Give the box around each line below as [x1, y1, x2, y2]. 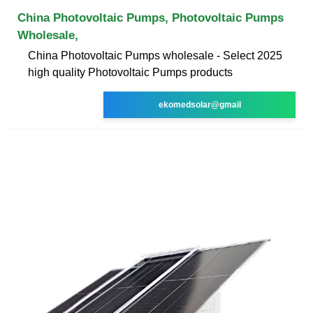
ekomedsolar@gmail [158, 99, 241, 110]
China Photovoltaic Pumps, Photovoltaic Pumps [17, 10, 284, 24]
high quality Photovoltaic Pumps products [28, 66, 233, 78]
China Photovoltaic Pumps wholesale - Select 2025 [28, 49, 282, 61]
